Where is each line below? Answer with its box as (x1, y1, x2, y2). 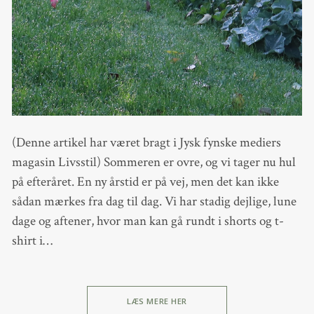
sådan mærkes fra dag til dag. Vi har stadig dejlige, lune (11, 192, 296, 210)
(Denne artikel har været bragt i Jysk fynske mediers (11, 133, 281, 151)
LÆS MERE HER (127, 296, 187, 307)
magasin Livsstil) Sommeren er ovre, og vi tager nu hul (11, 153, 296, 171)
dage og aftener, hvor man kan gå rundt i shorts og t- (11, 212, 284, 230)
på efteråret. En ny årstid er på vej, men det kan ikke (11, 172, 279, 191)
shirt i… (11, 231, 53, 250)
